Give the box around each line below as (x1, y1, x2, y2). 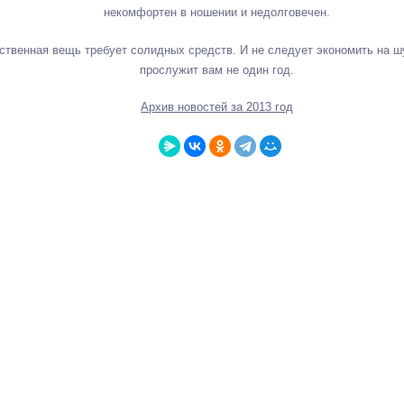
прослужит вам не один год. (140, 62, 295, 77)
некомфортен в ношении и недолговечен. (104, 5, 331, 19)
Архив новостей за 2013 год (141, 100, 294, 114)
